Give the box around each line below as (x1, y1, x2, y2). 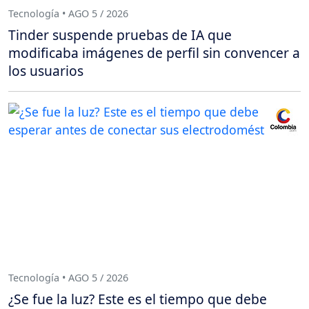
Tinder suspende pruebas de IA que (8, 26, 232, 45)
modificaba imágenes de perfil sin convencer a (8, 43, 300, 63)
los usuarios (8, 61, 83, 81)
